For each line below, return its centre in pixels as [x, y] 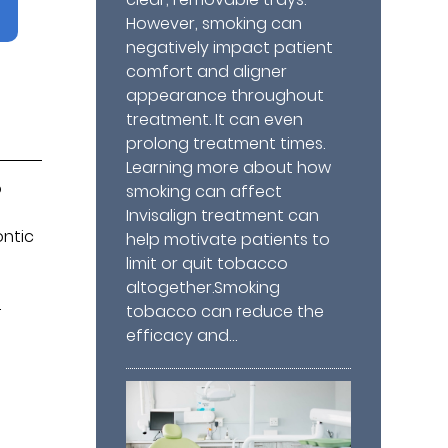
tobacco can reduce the [225, 311]
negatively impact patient [230, 47]
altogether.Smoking [203, 287]
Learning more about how [229, 167]
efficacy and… [182, 335]
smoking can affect [204, 191]
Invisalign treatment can [223, 215]
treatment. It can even [215, 119]
